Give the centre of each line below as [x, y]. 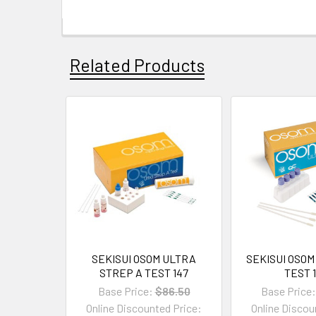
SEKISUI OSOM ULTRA [144, 258]
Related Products [137, 65]
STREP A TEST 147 [144, 272]
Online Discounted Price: [144, 308]
